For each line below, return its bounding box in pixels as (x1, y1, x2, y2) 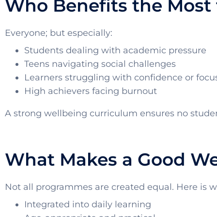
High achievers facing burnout (24, 86, 157, 97)
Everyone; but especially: (5, 28, 112, 39)
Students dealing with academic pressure (24, 45, 206, 56)
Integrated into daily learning (24, 199, 151, 210)
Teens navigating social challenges (24, 59, 176, 70)
